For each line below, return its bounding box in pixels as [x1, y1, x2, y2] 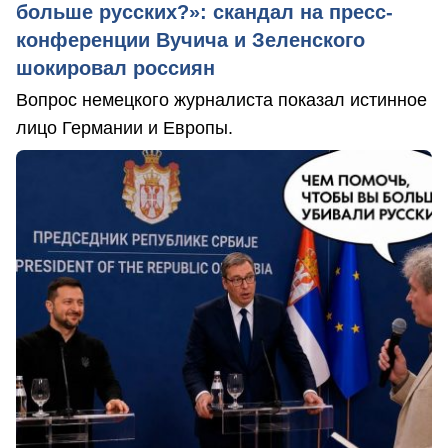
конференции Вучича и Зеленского [16, 28, 365, 51]
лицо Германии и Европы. [16, 117, 233, 138]
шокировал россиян [16, 56, 215, 79]
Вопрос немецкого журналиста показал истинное [16, 89, 427, 110]
